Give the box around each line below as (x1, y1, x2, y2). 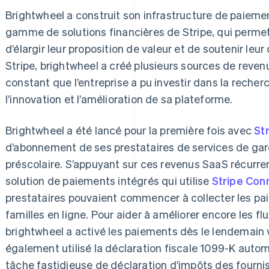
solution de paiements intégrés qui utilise (5, 173, 212, 187)
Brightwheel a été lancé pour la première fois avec (5, 122, 255, 137)
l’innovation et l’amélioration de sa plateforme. (5, 91, 233, 106)
